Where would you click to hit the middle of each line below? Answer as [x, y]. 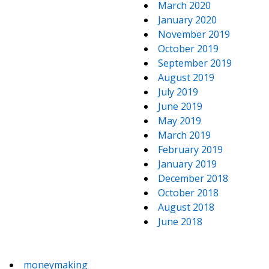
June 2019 [180, 106]
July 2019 [178, 92]
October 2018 [188, 193]
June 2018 [180, 222]
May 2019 [180, 121]
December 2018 [193, 178]
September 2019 [195, 63]
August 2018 [186, 207]
